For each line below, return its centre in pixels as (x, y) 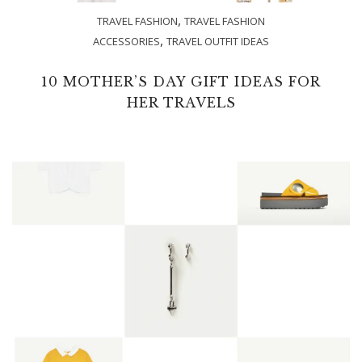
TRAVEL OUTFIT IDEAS (218, 41)
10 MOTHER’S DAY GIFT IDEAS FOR (181, 81)
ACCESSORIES (126, 41)
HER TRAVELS (181, 102)
